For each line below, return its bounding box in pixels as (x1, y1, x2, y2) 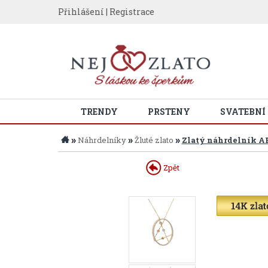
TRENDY (81, 106, 118, 117)
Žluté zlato (134, 135, 173, 145)
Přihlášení (57, 6, 104, 17)
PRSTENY (148, 106, 190, 117)
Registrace (109, 6, 154, 17)
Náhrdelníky (77, 135, 126, 145)
